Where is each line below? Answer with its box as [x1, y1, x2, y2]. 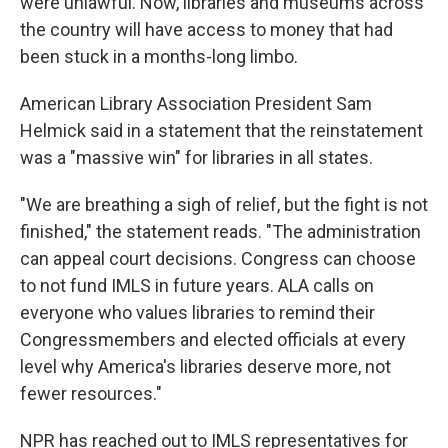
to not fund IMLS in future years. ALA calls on [20, 275, 374, 296]
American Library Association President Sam [20, 93, 372, 114]
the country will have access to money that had [20, 19, 393, 40]
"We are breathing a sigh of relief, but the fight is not [20, 194, 428, 215]
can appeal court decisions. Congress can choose [20, 248, 416, 269]
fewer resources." [20, 383, 162, 404]
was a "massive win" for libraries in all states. [20, 147, 373, 168]
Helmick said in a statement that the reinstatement [20, 120, 423, 141]
